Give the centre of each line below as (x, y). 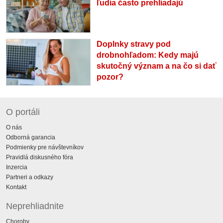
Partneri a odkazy (30, 177)
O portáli (23, 112)
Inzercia (17, 167)
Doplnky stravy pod (133, 44)
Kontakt (16, 187)
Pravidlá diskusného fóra (40, 158)
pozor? (110, 77)
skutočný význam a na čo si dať (156, 66)
